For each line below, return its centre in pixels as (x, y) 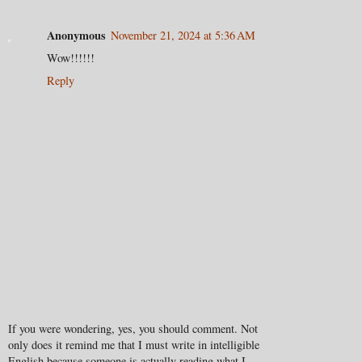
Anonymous (76, 35)
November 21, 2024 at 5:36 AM (183, 35)
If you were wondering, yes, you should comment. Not (133, 329)
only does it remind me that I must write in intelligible (134, 345)
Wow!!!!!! (71, 57)
